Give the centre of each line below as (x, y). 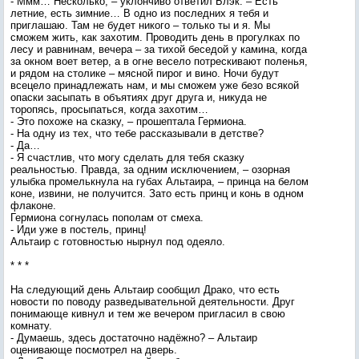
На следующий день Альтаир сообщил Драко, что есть (145, 290)
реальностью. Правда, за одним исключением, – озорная (150, 169)
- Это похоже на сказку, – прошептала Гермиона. (129, 121)
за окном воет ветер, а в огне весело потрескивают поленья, (159, 61)
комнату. (31, 326)
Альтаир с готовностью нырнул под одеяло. (118, 242)
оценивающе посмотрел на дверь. (94, 350)
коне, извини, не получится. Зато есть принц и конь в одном (157, 194)
